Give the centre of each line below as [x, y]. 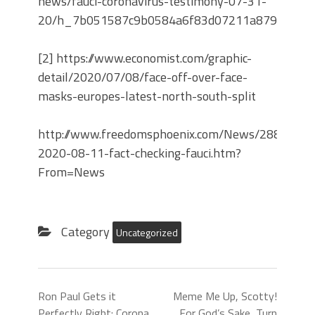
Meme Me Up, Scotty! [225, 296]
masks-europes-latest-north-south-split [147, 96]
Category [85, 231]
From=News [71, 172]
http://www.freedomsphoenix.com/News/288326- [172, 134]
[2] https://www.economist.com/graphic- [145, 58]
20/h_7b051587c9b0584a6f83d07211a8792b [165, 20]
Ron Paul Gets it [77, 296]
